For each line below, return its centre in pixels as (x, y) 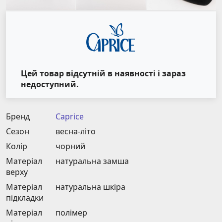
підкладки (25, 198)
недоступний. (50, 84)
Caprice (70, 117)
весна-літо (76, 132)
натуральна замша (92, 161)
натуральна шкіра (90, 187)
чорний (70, 146)
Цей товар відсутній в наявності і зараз (103, 73)
